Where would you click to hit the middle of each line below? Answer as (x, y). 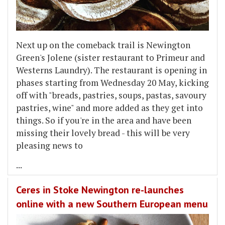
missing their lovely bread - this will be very (103, 133)
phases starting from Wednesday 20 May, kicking (113, 82)
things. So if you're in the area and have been (104, 120)
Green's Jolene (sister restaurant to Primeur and (110, 57)
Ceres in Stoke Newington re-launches (100, 190)
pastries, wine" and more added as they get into (109, 107)
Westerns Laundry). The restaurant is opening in (111, 70)
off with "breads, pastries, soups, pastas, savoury (111, 95)
